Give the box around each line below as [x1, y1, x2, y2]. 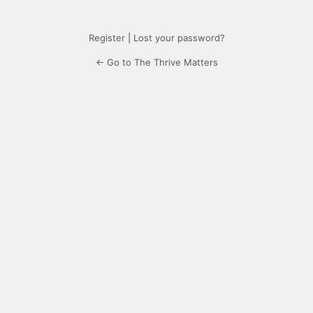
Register [88, 32, 125, 44]
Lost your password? [133, 32, 225, 44]
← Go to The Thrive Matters [95, 57, 218, 68]
